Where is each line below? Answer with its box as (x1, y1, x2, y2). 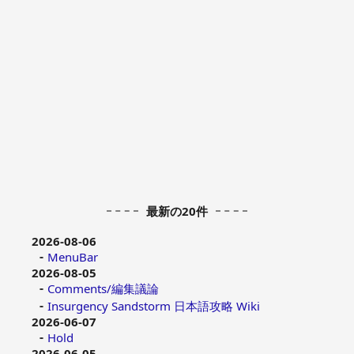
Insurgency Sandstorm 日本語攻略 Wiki (47, 297, 260, 314)
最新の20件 (146, 202, 208, 219)
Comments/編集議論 (47, 280, 159, 296)
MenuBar (47, 248, 98, 265)
